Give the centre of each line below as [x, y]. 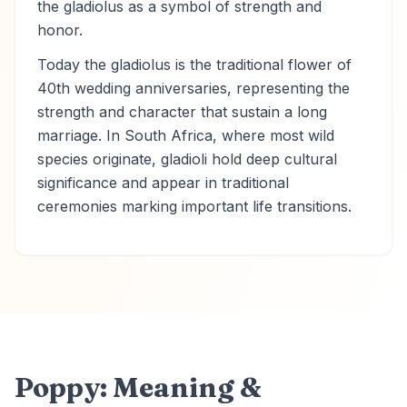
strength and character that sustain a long [182, 112]
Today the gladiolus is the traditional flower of [194, 65]
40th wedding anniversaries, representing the [194, 88]
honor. [60, 30]
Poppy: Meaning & [138, 387]
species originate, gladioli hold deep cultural [187, 159]
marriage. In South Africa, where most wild [186, 135]
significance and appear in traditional [163, 183]
